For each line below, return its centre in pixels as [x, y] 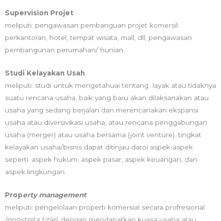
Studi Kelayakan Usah [45, 73]
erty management [55, 195]
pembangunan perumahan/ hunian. [65, 50]
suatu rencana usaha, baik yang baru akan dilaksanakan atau [107, 97]
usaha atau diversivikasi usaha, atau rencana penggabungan [106, 122]
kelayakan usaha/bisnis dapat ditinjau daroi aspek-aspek [99, 147]
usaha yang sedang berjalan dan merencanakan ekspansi [102, 110]
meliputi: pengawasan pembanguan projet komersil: [92, 25]
